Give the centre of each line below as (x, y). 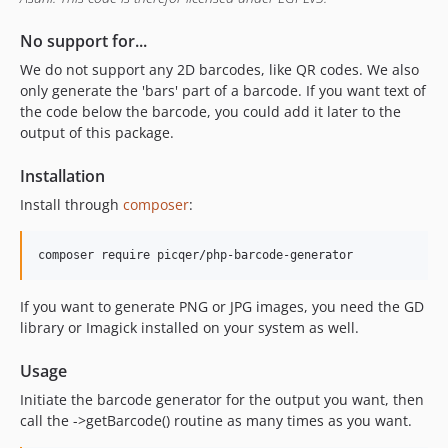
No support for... (83, 40)
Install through (71, 204)
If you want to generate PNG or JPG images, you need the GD (222, 306)
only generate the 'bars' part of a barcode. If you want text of (223, 90)
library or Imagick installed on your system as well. (189, 327)
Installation (62, 175)
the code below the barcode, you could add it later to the (210, 111)
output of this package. (97, 132)
